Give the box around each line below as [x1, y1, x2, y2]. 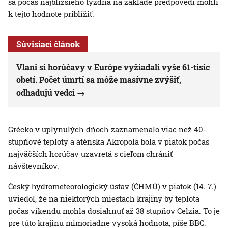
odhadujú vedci [16, 87, 75, 98]
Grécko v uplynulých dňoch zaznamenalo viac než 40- [8, 124, 206, 135]
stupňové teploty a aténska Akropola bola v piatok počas [8, 136, 209, 147]
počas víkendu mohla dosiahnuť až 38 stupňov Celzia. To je [8, 206, 220, 216]
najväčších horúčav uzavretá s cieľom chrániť [8, 149, 173, 159]
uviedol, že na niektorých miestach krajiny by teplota [8, 193, 199, 204]
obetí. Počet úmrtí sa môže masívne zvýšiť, [16, 74, 181, 85]
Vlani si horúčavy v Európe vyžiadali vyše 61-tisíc [16, 62, 210, 73]
